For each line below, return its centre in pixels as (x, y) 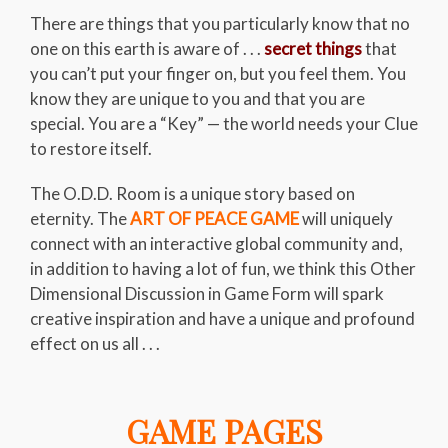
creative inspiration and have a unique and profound (222, 318)
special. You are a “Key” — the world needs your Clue (224, 123)
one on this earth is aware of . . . (147, 48)
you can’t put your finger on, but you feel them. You (218, 73)
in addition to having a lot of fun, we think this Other (223, 268)
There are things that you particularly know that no (220, 23)
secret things (314, 48)
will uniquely (346, 218)
